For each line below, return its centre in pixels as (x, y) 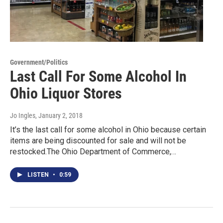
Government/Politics (39, 62)
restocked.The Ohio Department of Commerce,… (93, 151)
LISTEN (39, 174)
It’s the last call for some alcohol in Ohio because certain (108, 129)
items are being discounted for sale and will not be (98, 140)
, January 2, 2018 (59, 115)
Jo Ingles (23, 115)
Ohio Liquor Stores (66, 93)
